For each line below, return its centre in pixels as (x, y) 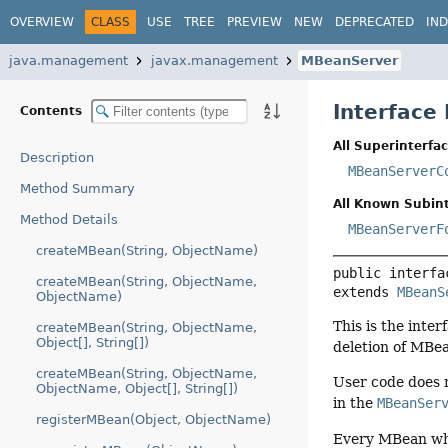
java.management (68, 60)
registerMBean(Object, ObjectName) (153, 419)
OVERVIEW (42, 21)
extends (365, 291)
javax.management (214, 60)
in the (355, 403)
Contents (53, 111)
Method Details (69, 219)
